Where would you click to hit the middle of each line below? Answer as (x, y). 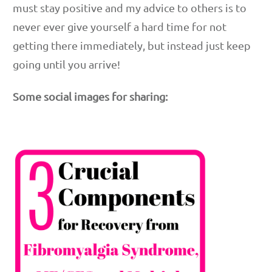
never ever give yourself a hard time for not (120, 26)
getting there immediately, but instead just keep (132, 45)
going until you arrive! (66, 64)
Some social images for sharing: (90, 96)
